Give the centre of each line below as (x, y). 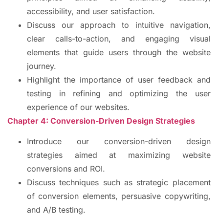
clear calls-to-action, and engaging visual (119, 39)
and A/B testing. (56, 210)
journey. (42, 66)
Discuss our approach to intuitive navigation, (119, 25)
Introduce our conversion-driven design (119, 142)
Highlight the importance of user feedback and (119, 80)
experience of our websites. (78, 107)
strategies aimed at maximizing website (119, 155)
